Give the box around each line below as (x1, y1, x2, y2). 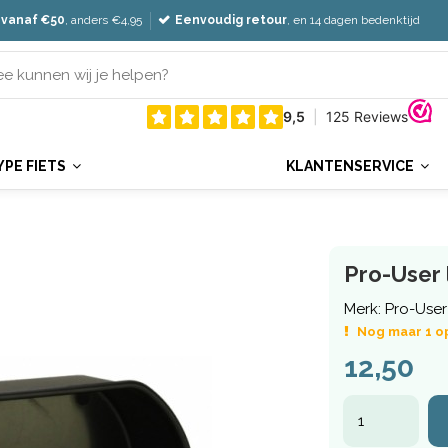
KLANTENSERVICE (285, 158, 417, 174)
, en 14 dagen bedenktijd (287, 13, 421, 27)
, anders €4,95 (65, 13, 143, 27)
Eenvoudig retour (175, 13, 288, 27)
